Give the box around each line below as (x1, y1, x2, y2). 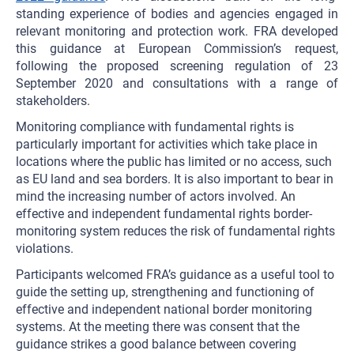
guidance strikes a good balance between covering (16, 337, 296, 352)
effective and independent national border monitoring (16, 302, 312, 317)
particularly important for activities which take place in (16, 137, 318, 152)
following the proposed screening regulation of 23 (16, 58, 338, 73)
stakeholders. (16, 93, 90, 108)
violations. (16, 241, 73, 256)
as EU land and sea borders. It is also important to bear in (16, 171, 333, 186)
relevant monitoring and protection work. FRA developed (16, 24, 338, 39)
